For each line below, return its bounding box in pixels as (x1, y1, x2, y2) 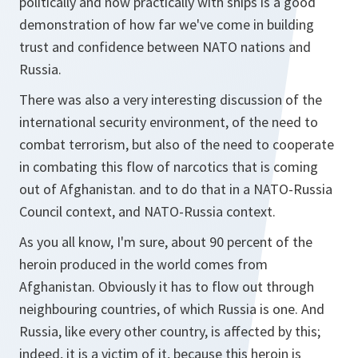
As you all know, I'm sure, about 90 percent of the (19, 233, 312, 251)
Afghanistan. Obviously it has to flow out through (19, 277, 314, 296)
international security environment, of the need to (19, 113, 318, 131)
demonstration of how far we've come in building (19, 15, 314, 34)
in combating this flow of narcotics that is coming (19, 157, 318, 176)
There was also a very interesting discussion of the (19, 90, 322, 109)
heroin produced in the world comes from (19, 255, 268, 273)
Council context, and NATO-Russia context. (19, 202, 276, 221)
